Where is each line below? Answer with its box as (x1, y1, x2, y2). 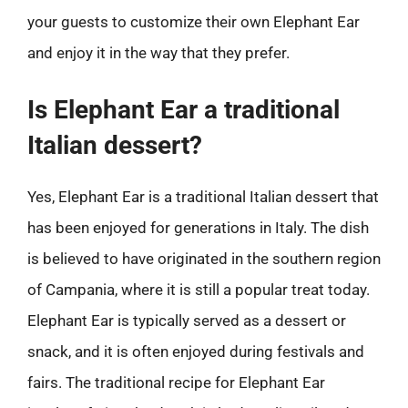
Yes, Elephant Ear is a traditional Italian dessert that (27, 187, 379, 206)
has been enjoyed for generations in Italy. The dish (27, 218, 369, 237)
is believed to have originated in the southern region (27, 249, 381, 268)
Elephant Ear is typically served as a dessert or (27, 311, 346, 330)
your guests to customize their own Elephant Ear (27, 13, 360, 31)
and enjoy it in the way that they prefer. (27, 44, 290, 62)
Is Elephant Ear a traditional (27, 94, 340, 125)
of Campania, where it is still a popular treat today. (27, 280, 370, 299)
